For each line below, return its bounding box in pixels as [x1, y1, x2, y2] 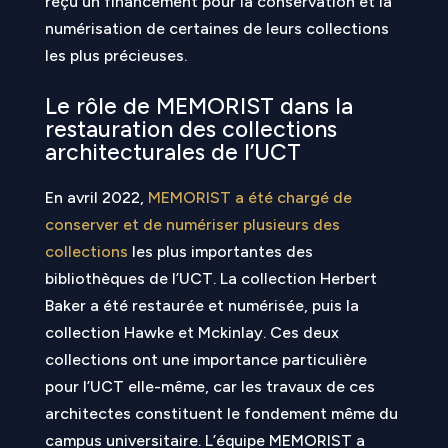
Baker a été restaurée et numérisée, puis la [44, 296, 359, 315]
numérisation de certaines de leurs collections [44, 19, 389, 38]
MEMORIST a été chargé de [147, 188, 352, 207]
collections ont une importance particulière [44, 350, 367, 369]
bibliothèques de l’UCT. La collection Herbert [44, 269, 377, 288]
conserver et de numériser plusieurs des [44, 215, 340, 234]
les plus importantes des [127, 242, 313, 261]
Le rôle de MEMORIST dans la [44, 92, 353, 120]
